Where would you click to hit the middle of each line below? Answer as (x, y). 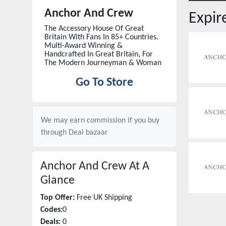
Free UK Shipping (104, 198)
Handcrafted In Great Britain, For (99, 54)
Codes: (51, 210)
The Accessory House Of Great (94, 29)
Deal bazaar (88, 133)
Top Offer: (58, 198)
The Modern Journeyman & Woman (103, 63)
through (55, 133)
